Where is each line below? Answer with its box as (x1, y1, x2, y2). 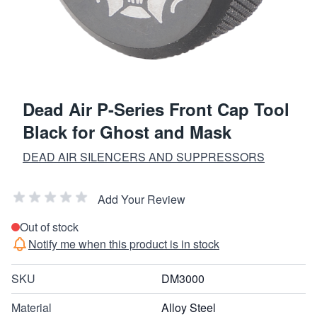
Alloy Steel (161, 299, 216, 316)
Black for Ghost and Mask (23, 119, 231, 144)
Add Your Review (98, 190, 185, 207)
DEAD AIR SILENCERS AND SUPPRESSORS (23, 148, 265, 165)
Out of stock (20, 218, 79, 235)
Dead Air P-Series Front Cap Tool (23, 96, 289, 121)
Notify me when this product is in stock (28, 235, 219, 252)
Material (11, 299, 52, 316)
